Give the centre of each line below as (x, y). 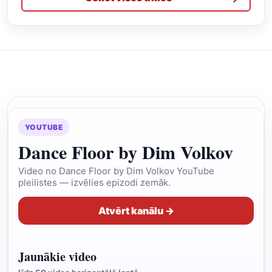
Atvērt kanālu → (136, 211)
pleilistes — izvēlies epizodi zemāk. (94, 182)
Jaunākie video (57, 257)
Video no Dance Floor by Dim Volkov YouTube (116, 171)
